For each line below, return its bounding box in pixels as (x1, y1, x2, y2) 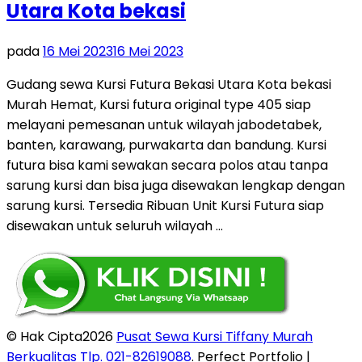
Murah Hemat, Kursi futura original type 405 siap (6, 95, 311, 114)
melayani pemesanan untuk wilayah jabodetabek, (6, 115, 322, 134)
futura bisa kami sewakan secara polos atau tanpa (6, 155, 328, 175)
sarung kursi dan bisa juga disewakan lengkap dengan (6, 175, 345, 195)
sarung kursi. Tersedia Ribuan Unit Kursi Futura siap (6, 196, 324, 215)
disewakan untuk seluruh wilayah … (6, 216, 223, 235)
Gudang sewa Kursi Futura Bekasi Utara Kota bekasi (6, 74, 331, 94)
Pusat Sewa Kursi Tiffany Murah (116, 326, 313, 346)
